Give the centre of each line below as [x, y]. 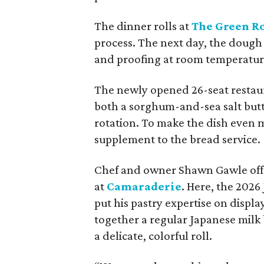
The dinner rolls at [143, 26]
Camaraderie [144, 186]
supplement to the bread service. [178, 139]
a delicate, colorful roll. [154, 236]
